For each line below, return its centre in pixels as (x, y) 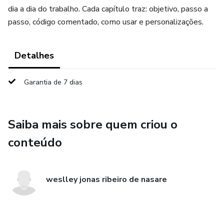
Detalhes (34, 55)
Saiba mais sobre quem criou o (93, 124)
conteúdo (35, 142)
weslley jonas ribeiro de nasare (106, 179)
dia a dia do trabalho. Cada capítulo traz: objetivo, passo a (108, 9)
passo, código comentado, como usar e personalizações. (106, 22)
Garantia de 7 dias (53, 82)
